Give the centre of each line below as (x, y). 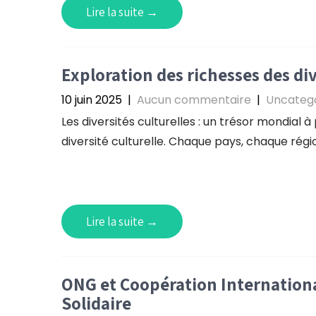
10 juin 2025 (92, 100)
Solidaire (96, 303)
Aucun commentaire (194, 100)
